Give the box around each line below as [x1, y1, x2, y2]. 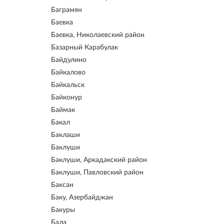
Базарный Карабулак [51, 44, 118, 51]
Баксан [51, 181, 73, 188]
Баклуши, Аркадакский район [51, 156, 147, 163]
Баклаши [51, 131, 80, 138]
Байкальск [51, 81, 84, 88]
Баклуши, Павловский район [51, 169, 143, 176]
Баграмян [51, 6, 82, 13]
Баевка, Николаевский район [51, 31, 144, 38]
